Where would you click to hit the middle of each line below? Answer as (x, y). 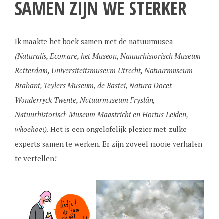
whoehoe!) (31, 129)
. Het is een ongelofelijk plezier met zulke (117, 129)
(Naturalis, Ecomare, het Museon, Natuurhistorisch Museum (108, 56)
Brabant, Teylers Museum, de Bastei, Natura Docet (93, 85)
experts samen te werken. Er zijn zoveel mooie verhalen (108, 144)
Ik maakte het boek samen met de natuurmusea (94, 41)
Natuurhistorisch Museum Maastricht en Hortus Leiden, (101, 115)
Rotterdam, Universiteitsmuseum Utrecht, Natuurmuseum (103, 71)
